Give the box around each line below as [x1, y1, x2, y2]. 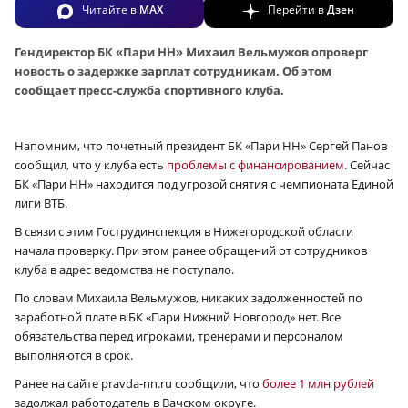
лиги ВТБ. [15, 194, 67, 211]
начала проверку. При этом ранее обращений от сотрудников [15, 241, 367, 259]
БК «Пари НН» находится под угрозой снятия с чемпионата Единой [15, 175, 393, 192]
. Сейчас [344, 156, 390, 173]
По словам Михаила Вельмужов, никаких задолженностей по [15, 289, 362, 306]
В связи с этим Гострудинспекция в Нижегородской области [15, 222, 353, 240]
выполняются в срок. [15, 346, 136, 363]
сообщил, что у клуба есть [15, 156, 167, 173]
